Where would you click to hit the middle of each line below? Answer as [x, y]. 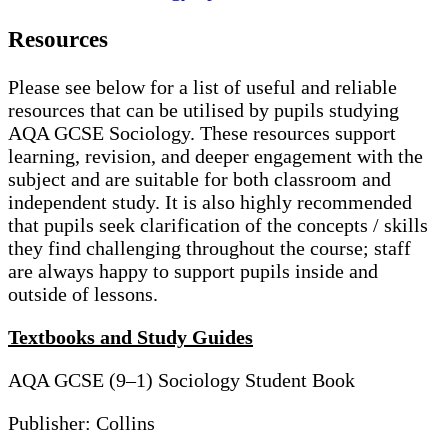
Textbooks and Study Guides [130, 337]
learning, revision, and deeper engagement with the [215, 156]
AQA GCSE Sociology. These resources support [202, 133]
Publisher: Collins [81, 423]
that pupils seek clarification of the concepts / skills [218, 225]
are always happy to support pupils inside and [193, 271]
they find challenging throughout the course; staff [209, 248]
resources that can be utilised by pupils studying [203, 110]
